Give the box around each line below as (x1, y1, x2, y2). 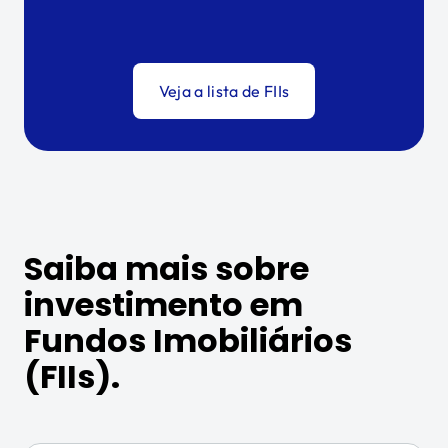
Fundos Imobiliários (24, 318, 352, 363)
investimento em (24, 282, 303, 327)
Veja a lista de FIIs (158, 81, 290, 101)
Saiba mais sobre (24, 246, 309, 291)
